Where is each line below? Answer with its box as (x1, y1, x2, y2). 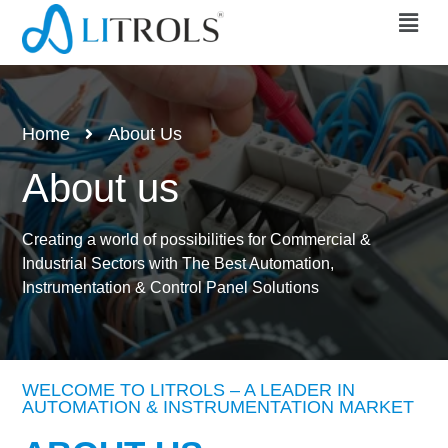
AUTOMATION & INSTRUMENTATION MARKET (22, 397, 415, 418)
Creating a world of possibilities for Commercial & (22, 231, 372, 249)
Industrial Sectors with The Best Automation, (22, 255, 335, 273)
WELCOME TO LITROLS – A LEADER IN (22, 380, 356, 401)
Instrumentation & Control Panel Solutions (22, 279, 320, 297)
